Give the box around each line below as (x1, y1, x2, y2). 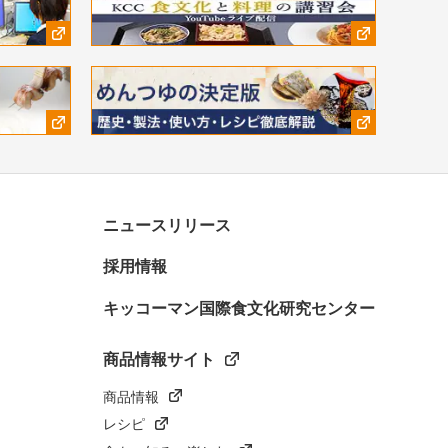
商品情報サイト (103, 351, 215, 369)
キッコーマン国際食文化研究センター (103, 299, 375, 317)
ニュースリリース (103, 216, 231, 234)
